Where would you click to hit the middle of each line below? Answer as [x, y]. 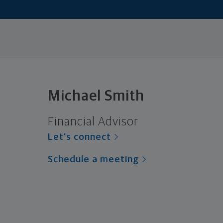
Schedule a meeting [93, 160]
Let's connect [79, 137]
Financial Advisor [93, 122]
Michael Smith [96, 96]
